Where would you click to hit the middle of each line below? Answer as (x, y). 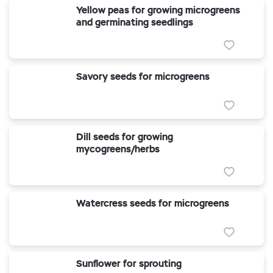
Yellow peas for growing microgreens (158, 10)
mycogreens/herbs (118, 149)
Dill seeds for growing (125, 137)
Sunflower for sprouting (129, 264)
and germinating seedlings (135, 22)
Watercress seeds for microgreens (153, 203)
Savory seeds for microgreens (143, 76)
